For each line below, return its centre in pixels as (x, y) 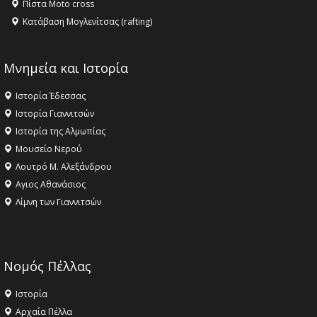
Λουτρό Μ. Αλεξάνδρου (64, 167)
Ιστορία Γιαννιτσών (55, 114)
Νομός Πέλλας (47, 266)
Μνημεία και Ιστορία (66, 68)
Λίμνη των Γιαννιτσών (58, 202)
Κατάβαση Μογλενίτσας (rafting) (87, 22)
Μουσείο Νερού (49, 149)
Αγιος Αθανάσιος (51, 185)
